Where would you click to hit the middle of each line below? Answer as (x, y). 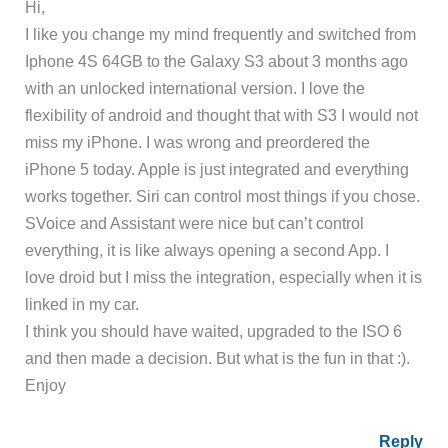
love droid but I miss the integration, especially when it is (224, 277)
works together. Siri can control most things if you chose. (223, 196)
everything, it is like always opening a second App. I (207, 250)
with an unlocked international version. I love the (195, 88)
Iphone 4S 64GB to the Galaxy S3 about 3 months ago (217, 61)
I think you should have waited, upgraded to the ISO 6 (214, 331)
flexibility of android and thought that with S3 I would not (222, 115)
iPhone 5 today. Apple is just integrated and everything (217, 169)
